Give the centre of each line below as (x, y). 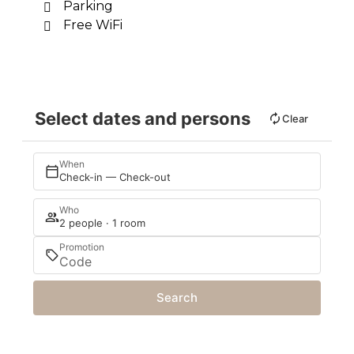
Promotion (82, 247)
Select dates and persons (143, 118)
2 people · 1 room (102, 223)
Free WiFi (93, 24)
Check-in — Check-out (115, 177)
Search (177, 298)
